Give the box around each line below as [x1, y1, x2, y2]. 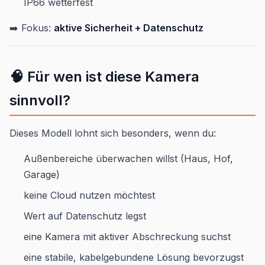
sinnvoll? [9, 91, 70, 109]
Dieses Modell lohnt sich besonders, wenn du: [9, 127, 216, 139]
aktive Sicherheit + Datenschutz [54, 21, 203, 34]
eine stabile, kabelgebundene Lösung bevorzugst [24, 251, 244, 263]
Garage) [24, 168, 60, 180]
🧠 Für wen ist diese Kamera [9, 67, 199, 85]
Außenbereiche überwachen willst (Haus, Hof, [24, 152, 233, 164]
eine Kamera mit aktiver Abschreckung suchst [24, 230, 231, 243]
